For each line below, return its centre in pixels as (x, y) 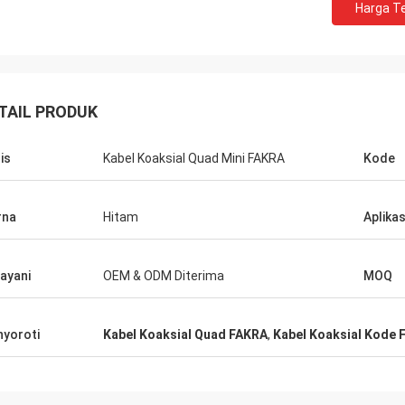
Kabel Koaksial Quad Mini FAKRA (194, 158)
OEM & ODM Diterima (164, 276)
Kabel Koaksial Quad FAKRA (185, 334)
